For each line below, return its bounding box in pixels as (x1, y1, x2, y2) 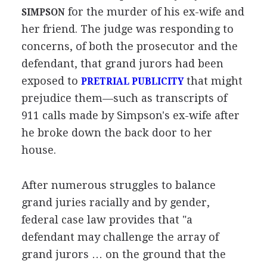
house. (21, 143, 56, 156)
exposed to (21, 74, 81, 87)
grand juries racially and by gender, (21, 195, 210, 209)
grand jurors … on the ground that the (21, 247, 226, 260)
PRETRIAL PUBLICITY (80, 76, 184, 87)
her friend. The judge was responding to (21, 22, 234, 35)
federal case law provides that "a (21, 213, 193, 226)
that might (183, 74, 243, 87)
